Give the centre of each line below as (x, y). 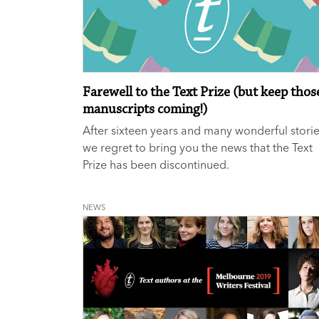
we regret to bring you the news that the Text (198, 148)
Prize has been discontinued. (156, 165)
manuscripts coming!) (145, 110)
